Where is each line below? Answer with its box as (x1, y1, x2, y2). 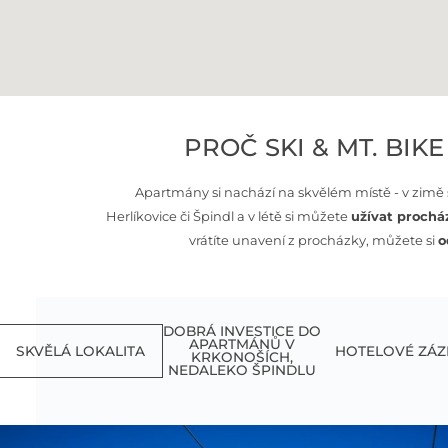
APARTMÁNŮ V (189, 336, 296, 353)
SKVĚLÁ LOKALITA (16, 342, 146, 359)
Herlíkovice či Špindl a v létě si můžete (106, 208, 352, 225)
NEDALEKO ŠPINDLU (168, 362, 317, 379)
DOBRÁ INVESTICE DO (163, 323, 322, 340)
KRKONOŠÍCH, (191, 349, 294, 366)
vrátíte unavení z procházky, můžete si (189, 232, 439, 249)
